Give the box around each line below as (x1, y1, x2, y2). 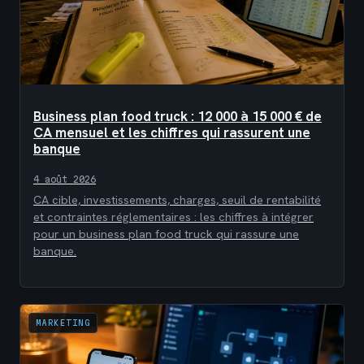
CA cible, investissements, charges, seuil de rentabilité (33, 193, 321, 208)
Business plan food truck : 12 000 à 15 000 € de (33, 107, 322, 126)
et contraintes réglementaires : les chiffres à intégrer (33, 210, 314, 225)
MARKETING (36, 317, 91, 327)
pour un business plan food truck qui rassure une (33, 227, 299, 242)
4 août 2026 (33, 175, 96, 185)
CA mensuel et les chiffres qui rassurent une (33, 123, 310, 142)
